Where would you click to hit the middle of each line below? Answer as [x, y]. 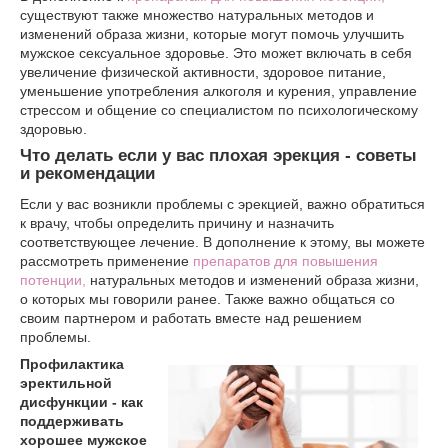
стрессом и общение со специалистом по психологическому [219, 109]
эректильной [66, 382]
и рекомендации [87, 173]
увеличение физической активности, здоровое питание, [203, 71]
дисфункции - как [81, 401]
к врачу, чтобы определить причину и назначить [177, 222]
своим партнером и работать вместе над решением [191, 317]
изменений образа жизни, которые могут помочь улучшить [212, 33]
